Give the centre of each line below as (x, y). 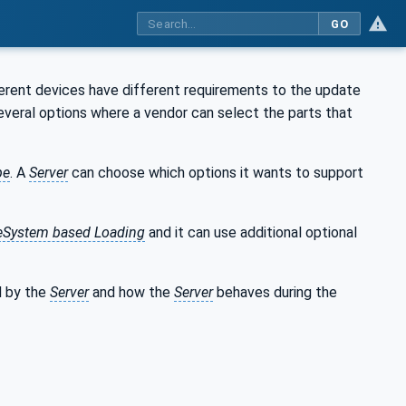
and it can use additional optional (251, 232)
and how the (131, 292)
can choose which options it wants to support (216, 172)
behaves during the (275, 292)
